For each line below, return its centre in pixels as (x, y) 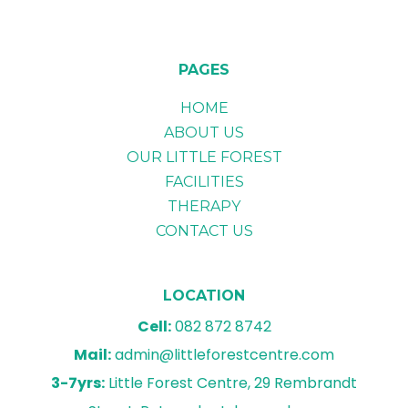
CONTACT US (204, 231)
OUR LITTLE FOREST (204, 158)
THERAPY (204, 207)
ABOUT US (204, 133)
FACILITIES (204, 182)
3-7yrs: (78, 383)
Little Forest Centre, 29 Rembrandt (231, 383)
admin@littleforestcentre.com (223, 355)
